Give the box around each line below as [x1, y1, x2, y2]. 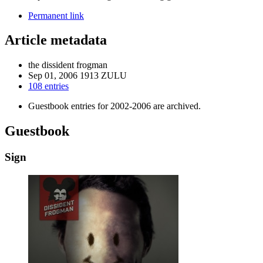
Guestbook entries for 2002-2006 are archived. [28, 101, 201, 112]
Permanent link [28, 10, 84, 21]
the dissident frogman [28, 60, 107, 70]
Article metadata [5, 32, 107, 48]
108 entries [28, 81, 69, 92]
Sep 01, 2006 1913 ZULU [28, 70, 127, 81]
